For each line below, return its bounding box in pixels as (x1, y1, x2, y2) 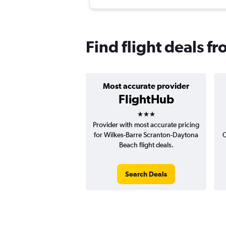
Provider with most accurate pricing (93, 121, 199, 129)
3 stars (136, 103, 174, 118)
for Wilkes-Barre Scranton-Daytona (94, 131, 198, 139)
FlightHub (118, 92, 174, 106)
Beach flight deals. (119, 141, 174, 149)
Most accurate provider (103, 81, 189, 91)
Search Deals (125, 170, 167, 179)
